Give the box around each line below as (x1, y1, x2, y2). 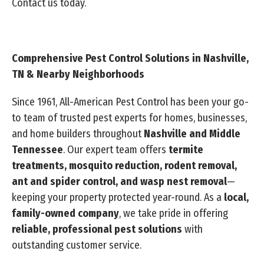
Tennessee (12, 143, 63, 157)
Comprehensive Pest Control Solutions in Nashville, (12, 52, 249, 65)
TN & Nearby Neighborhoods (12, 68, 144, 81)
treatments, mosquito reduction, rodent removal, (12, 159, 237, 173)
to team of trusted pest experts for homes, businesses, (12, 111, 247, 125)
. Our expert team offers (63, 143, 169, 157)
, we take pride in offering (119, 207, 228, 220)
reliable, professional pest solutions (12, 223, 182, 236)
